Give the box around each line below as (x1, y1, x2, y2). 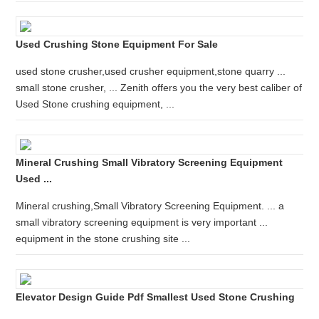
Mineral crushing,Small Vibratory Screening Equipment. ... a (16, 200, 285, 211)
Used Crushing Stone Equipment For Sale (16, 38, 219, 50)
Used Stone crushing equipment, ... (16, 98, 175, 110)
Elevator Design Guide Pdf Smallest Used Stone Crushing (16, 291, 296, 303)
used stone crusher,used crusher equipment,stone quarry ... (16, 66, 286, 77)
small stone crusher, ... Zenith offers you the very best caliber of (16, 82, 303, 93)
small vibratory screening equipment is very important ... (16, 216, 268, 228)
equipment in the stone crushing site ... (16, 233, 191, 244)
